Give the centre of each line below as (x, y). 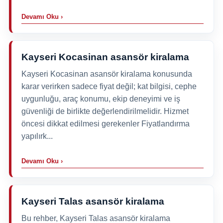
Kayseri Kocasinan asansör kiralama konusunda (107, 74)
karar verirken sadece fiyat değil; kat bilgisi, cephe (109, 86)
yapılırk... (37, 136)
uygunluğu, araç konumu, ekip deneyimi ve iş (101, 99)
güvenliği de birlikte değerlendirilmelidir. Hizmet (105, 111)
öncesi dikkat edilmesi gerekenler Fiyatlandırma (105, 123)
